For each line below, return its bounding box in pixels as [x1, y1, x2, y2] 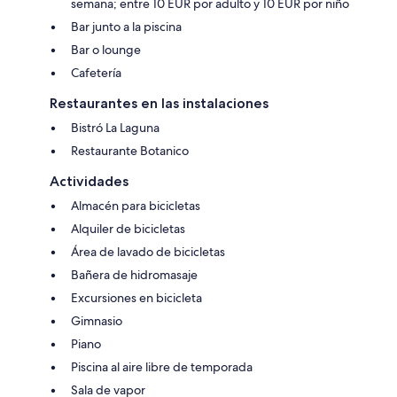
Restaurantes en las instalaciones [50, 95, 269, 113]
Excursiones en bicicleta [71, 290, 202, 307]
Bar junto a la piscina [71, 19, 182, 35]
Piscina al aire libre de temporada [71, 359, 253, 376]
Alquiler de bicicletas [71, 221, 185, 237]
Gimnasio [71, 313, 122, 330]
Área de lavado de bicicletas [71, 244, 225, 261]
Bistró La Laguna [71, 120, 160, 136]
